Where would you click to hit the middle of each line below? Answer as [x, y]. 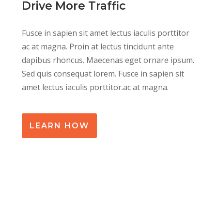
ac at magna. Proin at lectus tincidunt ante [98, 47]
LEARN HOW [59, 126]
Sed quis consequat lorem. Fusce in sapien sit [103, 74]
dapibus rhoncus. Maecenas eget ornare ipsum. [108, 60]
